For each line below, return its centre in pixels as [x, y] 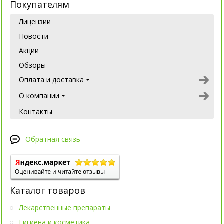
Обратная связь [53, 139]
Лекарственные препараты [65, 208]
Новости [34, 36]
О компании [39, 96]
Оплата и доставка [51, 80]
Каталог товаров [48, 191]
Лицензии [35, 22]
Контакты [36, 112]
